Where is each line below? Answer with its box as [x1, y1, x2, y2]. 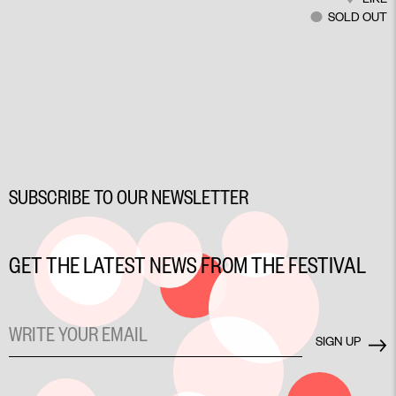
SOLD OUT [328, 9, 387, 25]
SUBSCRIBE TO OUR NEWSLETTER [9, 183, 248, 210]
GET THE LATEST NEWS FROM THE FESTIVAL [9, 250, 366, 279]
